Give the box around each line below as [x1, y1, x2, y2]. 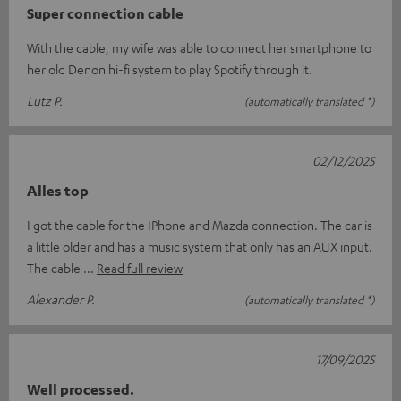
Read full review [97, 259, 183, 276]
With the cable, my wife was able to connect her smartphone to [27, 38, 371, 55]
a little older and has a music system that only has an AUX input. [27, 237, 372, 254]
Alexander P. [27, 290, 95, 307]
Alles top [27, 181, 89, 200]
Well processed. [27, 380, 134, 398]
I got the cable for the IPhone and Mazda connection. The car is [27, 216, 372, 233]
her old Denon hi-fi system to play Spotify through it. [27, 60, 312, 77]
